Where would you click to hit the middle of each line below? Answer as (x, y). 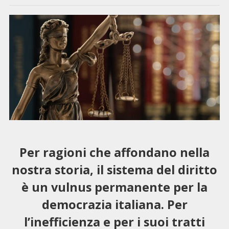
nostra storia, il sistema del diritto (114, 169)
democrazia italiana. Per (114, 204)
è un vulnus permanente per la (114, 187)
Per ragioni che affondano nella (114, 152)
